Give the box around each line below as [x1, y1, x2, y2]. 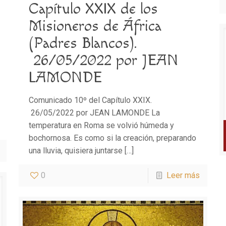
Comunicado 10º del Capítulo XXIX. [28, 95, 152, 105]
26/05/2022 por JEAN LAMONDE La [28, 108, 160, 118]
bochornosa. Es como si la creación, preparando [28, 133, 196, 143]
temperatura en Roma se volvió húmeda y [28, 121, 174, 130]
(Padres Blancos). [28, 34, 137, 52]
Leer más [166, 171, 200, 180]
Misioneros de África [28, 17, 161, 35]
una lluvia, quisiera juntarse [28, 146, 123, 155]
